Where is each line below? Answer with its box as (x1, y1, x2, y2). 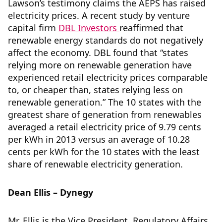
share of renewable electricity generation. (8, 158, 183, 170)
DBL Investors (58, 22, 119, 34)
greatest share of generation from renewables (8, 109, 202, 120)
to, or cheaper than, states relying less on (8, 84, 183, 96)
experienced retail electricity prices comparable (8, 71, 208, 83)
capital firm (8, 22, 58, 34)
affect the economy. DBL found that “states (8, 47, 188, 58)
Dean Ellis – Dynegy (8, 186, 93, 198)
